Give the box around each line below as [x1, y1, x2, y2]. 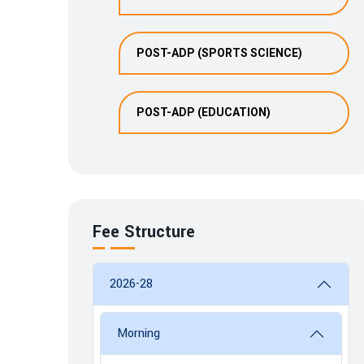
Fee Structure [93, 220, 195, 244]
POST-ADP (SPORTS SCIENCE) [136, 46, 302, 59]
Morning [117, 325, 160, 342]
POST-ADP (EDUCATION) [136, 106, 271, 119]
